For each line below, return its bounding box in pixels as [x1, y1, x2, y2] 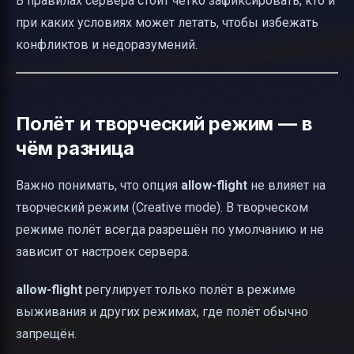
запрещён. [16, 326, 77, 341]
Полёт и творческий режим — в [16, 111, 312, 135]
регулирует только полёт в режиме [82, 281, 296, 297]
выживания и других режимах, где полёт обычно [16, 303, 308, 319]
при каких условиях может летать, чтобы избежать [16, 14, 318, 30]
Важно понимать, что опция [16, 177, 181, 193]
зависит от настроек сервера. [16, 243, 190, 259]
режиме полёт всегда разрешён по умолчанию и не [16, 221, 324, 237]
